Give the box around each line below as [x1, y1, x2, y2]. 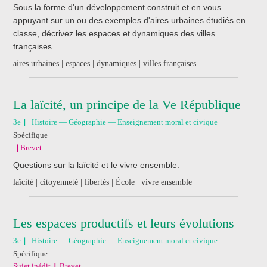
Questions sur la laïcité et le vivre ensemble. [13, 160, 179, 170]
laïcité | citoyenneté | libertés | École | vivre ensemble [13, 177, 192, 187]
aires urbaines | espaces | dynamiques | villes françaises [13, 58, 196, 68]
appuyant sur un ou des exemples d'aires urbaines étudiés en [13, 15, 246, 25]
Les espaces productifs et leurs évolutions [13, 215, 234, 231]
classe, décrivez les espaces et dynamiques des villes [13, 28, 215, 38]
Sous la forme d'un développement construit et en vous [13, 2, 221, 12]
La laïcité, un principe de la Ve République [13, 97, 241, 112]
